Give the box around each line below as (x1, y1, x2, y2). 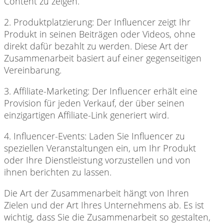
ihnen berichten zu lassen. (4, 166, 111, 178)
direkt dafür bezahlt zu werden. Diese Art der (4, 40, 188, 52)
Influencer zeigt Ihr (111, 16, 190, 28)
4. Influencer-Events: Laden (4, 130, 114, 142)
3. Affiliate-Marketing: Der (4, 85, 107, 97)
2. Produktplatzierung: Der (4, 16, 111, 28)
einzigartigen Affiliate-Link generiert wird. (4, 109, 169, 121)
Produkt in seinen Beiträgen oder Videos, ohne (4, 28, 195, 40)
